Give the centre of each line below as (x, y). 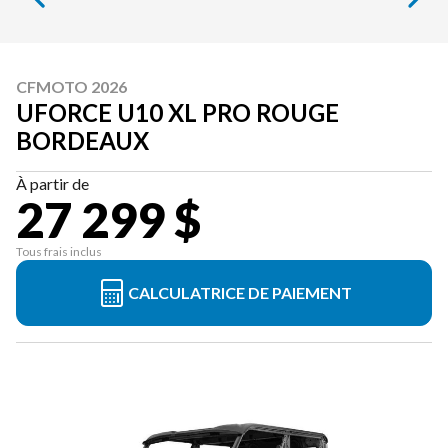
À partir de (52, 183)
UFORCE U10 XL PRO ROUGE (177, 112)
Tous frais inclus (59, 251)
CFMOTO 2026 (71, 86)
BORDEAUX (82, 140)
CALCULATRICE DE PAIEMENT (240, 292)
